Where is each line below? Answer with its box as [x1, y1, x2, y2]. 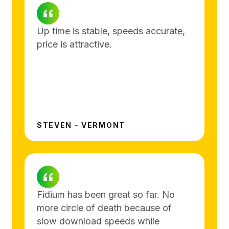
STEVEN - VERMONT [37, 120, 125, 129]
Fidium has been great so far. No [37, 189, 175, 200]
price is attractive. [37, 38, 112, 50]
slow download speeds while [37, 215, 159, 226]
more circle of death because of [37, 202, 172, 213]
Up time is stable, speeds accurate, [37, 25, 185, 36]
